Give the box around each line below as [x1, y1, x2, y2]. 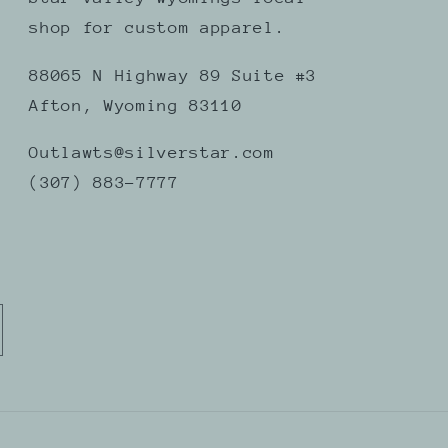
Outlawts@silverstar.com [29, 143, 275, 163]
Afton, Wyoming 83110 [29, 95, 243, 115]
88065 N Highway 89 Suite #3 [29, 65, 318, 85]
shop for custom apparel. [29, 17, 286, 37]
